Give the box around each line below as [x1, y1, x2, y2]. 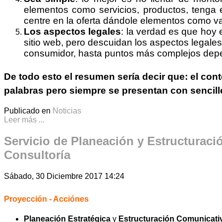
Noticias [53, 107, 81, 115]
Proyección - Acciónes [4, 194, 89, 203]
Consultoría [4, 148, 70, 162]
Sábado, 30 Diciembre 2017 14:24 [4, 171, 124, 180]
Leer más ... [4, 115, 45, 124]
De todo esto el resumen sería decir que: [4, 71, 188, 82]
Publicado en [4, 107, 51, 115]
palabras [4, 85, 44, 96]
